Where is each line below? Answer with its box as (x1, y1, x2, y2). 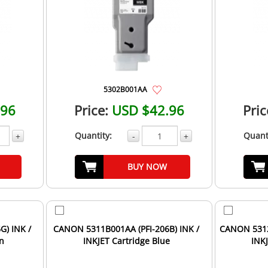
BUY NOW (127, 161, 167, 173)
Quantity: (74, 130, 112, 142)
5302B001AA (103, 84, 147, 95)
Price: (74, 101, 109, 120)
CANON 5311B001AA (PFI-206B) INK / (53, 223, 200, 235)
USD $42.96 (112, 101, 185, 120)
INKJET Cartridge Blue (83, 235, 170, 247)
